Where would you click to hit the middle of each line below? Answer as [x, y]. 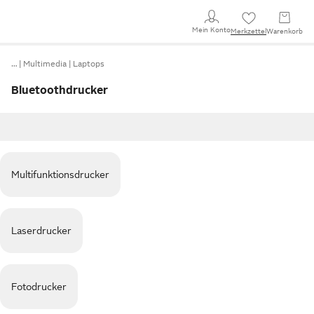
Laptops [89, 64]
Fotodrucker [39, 287]
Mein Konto [211, 29]
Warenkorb [285, 31]
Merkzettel [248, 31]
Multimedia [45, 64]
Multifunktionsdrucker [60, 175]
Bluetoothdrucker [60, 90]
